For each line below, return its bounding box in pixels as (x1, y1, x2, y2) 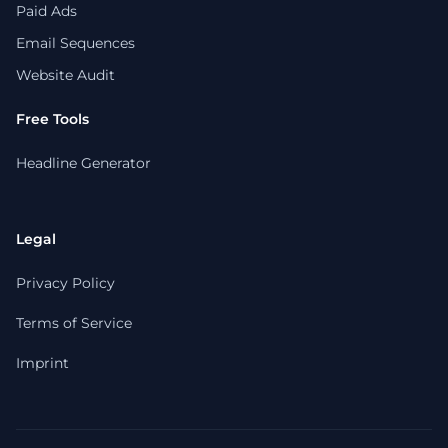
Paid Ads (16, 2, 77, 20)
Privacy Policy (16, 274, 115, 292)
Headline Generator (16, 154, 151, 172)
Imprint (16, 354, 69, 372)
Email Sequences (16, 34, 135, 52)
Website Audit (16, 66, 115, 84)
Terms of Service (16, 314, 132, 332)
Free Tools (16, 110, 89, 128)
